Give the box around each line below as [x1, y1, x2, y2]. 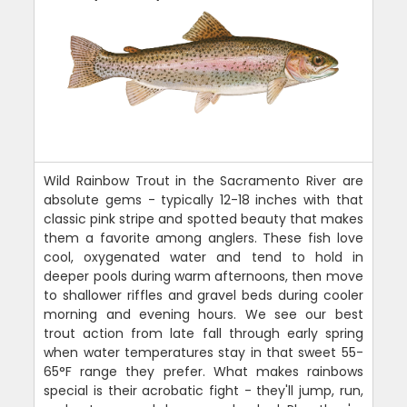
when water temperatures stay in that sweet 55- [44, 342, 363, 362]
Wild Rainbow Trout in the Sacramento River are [44, 171, 363, 190]
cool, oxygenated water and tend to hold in [44, 247, 363, 266]
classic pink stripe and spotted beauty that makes [44, 209, 363, 228]
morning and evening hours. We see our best [44, 304, 363, 323]
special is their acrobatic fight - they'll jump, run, [44, 381, 363, 400]
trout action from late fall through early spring [44, 323, 363, 342]
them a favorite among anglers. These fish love [44, 228, 363, 247]
